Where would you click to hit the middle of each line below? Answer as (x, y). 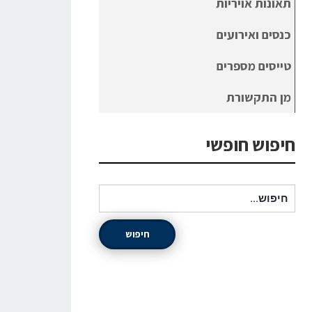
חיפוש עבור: (267, 191)
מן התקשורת (259, 97)
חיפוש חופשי (250, 144)
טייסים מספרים (254, 66)
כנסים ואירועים (254, 34)
